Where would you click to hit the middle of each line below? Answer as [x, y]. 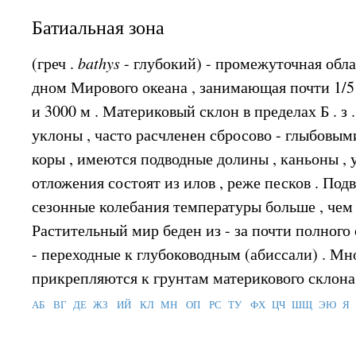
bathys [101, 62]
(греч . [55, 63]
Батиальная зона [99, 27]
